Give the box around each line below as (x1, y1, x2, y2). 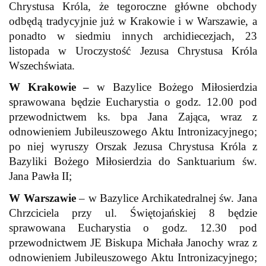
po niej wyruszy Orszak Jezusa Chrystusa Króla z (9, 140, 257, 153)
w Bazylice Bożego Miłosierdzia (97, 81, 257, 94)
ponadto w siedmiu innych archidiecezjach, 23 (9, 30, 257, 42)
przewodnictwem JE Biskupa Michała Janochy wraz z (9, 236, 257, 249)
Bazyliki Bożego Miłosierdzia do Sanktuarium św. (9, 155, 257, 168)
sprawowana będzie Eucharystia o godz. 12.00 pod (9, 96, 257, 109)
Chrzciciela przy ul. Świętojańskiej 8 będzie (9, 206, 257, 219)
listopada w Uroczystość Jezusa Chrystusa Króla (9, 45, 257, 57)
